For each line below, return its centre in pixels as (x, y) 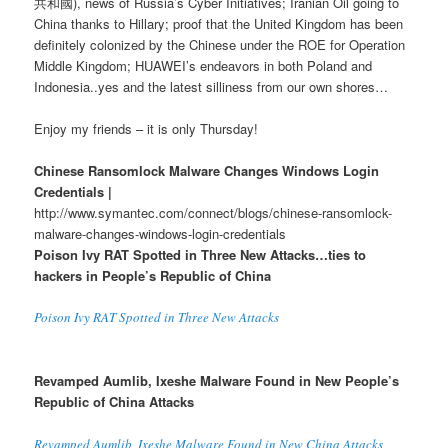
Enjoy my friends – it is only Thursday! (146, 129)
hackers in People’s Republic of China (153, 276)
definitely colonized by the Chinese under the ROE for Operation (220, 44)
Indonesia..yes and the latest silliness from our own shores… (211, 86)
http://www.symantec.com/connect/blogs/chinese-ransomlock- (213, 213)
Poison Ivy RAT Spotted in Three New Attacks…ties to (200, 255)
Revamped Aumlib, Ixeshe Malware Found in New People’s (217, 381)
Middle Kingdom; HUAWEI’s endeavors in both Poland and (203, 65)
